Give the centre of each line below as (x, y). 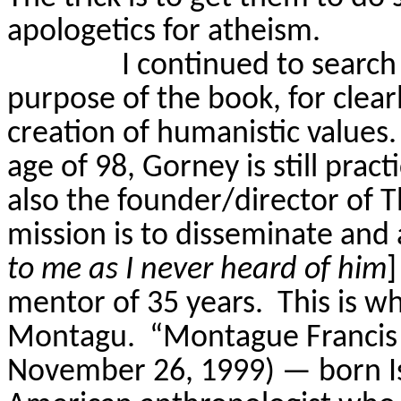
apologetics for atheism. (164, 32)
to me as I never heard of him (197, 270)
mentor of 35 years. (135, 304)
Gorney (191, 168)
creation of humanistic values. (202, 134)
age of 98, (75, 168)
